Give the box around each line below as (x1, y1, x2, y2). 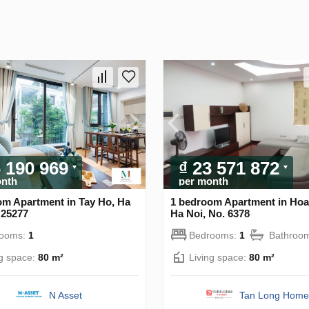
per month (179, 175, 228, 187)
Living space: (189, 251, 249, 263)
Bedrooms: (189, 229, 239, 241)
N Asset (49, 289, 83, 301)
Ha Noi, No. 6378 (170, 207, 250, 219)
